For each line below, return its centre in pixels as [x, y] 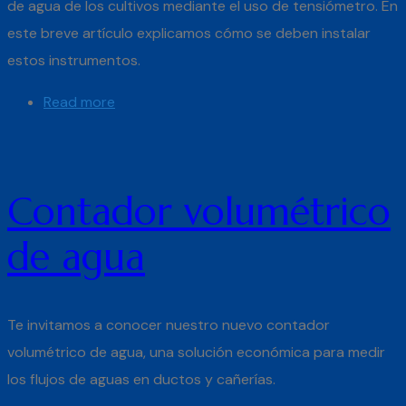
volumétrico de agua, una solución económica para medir [196, 353]
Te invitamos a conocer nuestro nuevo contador [169, 325]
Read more [79, 102]
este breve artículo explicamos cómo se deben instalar [189, 34]
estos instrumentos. [74, 61]
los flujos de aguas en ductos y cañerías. [143, 380]
